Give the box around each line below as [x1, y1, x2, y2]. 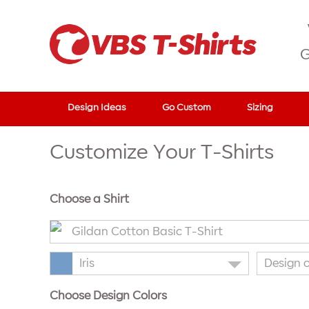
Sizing [247, 103, 273, 112]
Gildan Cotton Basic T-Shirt [72, 226, 223, 237]
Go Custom [162, 103, 211, 112]
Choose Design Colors [50, 290, 167, 301]
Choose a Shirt [50, 194, 129, 206]
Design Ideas [68, 103, 126, 112]
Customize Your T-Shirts [50, 143, 274, 163]
